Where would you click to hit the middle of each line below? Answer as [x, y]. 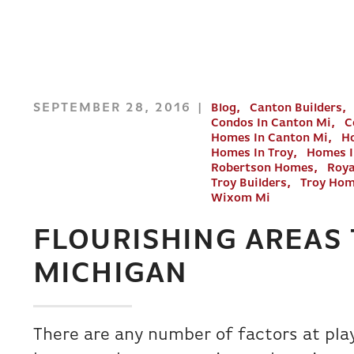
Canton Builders [296, 109]
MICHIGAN [111, 275]
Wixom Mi [241, 199]
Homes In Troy [252, 154]
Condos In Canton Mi [271, 124]
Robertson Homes [262, 169]
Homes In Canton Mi [269, 139]
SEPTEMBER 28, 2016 [112, 108]
